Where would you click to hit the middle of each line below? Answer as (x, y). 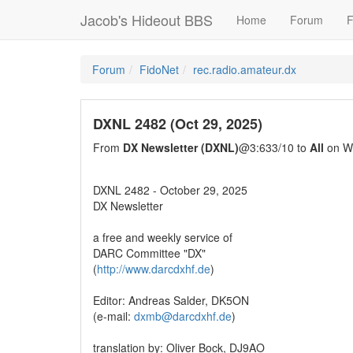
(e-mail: (113, 316)
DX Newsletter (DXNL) (181, 147)
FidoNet (159, 69)
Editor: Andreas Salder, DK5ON (171, 300)
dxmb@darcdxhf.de (183, 316)
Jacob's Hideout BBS (147, 20)
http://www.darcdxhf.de (154, 269)
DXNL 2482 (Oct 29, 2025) (178, 124)
